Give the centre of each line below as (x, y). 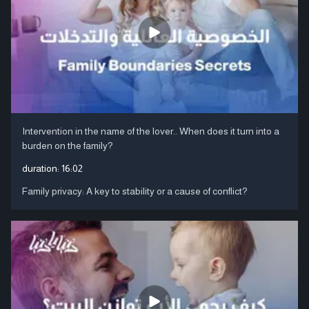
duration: (42, 168)
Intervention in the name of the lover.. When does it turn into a (151, 131)
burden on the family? (68, 145)
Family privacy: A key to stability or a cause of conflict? (135, 191)
